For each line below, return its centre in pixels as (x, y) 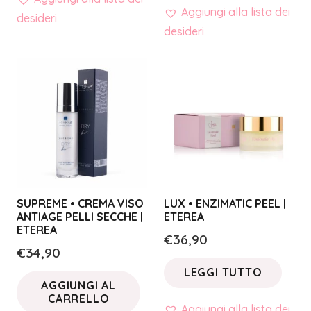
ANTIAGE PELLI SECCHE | (80, 217)
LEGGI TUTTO (223, 272)
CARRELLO (79, 299)
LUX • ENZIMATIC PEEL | (225, 204)
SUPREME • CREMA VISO (80, 204)
